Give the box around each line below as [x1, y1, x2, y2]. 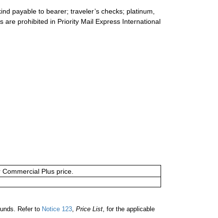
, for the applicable [103, 205, 155, 213]
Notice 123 [40, 205, 72, 213]
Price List [76, 205, 103, 213]
